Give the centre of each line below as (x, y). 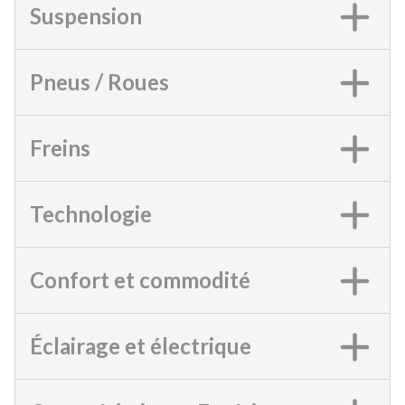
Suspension (86, 16)
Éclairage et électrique (141, 346)
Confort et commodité (140, 280)
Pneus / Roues (99, 82)
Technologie (91, 214)
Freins (60, 148)
